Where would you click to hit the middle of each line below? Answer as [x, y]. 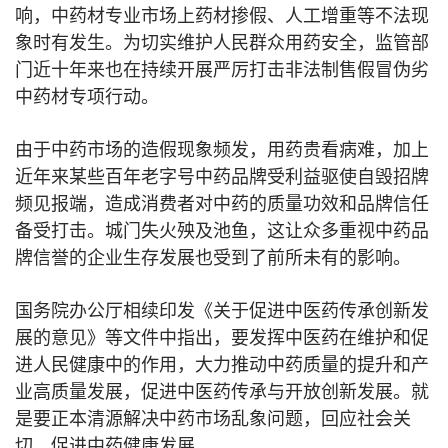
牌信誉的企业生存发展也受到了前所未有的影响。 [213, 258]
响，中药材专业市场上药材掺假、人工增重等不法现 [222, 16]
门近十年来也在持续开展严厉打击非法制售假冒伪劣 [222, 70]
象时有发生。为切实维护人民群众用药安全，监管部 [222, 43]
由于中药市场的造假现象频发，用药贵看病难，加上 [222, 150]
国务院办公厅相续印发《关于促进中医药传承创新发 [222, 311]
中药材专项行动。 [87, 97]
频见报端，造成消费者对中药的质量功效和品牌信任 [222, 204]
